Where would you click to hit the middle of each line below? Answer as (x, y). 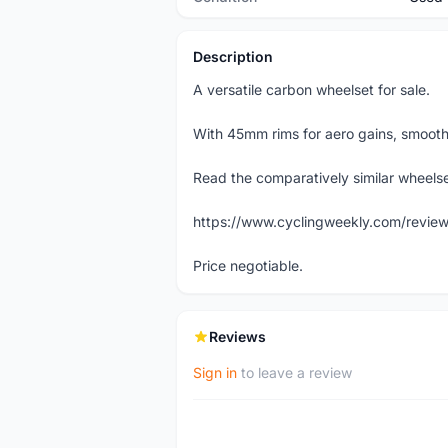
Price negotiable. (248, 265)
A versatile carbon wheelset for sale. (311, 89)
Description (233, 56)
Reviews (237, 336)
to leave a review (294, 372)
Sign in (215, 372)
